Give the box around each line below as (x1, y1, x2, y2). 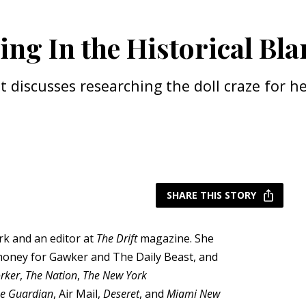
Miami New (166, 286, 220, 301)
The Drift (96, 231, 140, 246)
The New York (82, 268, 147, 283)
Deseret (102, 286, 139, 301)
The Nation (25, 268, 77, 283)
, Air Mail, (53, 286, 103, 301)
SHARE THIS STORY (167, 189, 257, 201)
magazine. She (139, 231, 214, 246)
